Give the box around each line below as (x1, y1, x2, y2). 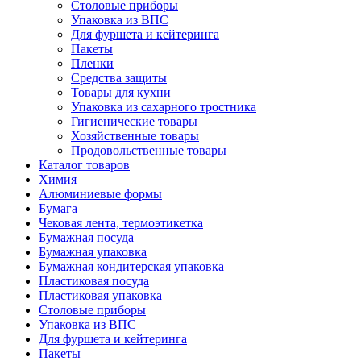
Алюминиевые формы (39, 187, 162, 201)
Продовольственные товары (71, 143, 226, 157)
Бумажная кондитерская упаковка (39, 259, 224, 273)
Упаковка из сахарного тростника (71, 100, 256, 114)
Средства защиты (71, 71, 167, 85)
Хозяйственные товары (71, 129, 199, 143)
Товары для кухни (71, 85, 171, 99)
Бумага (39, 201, 77, 215)
